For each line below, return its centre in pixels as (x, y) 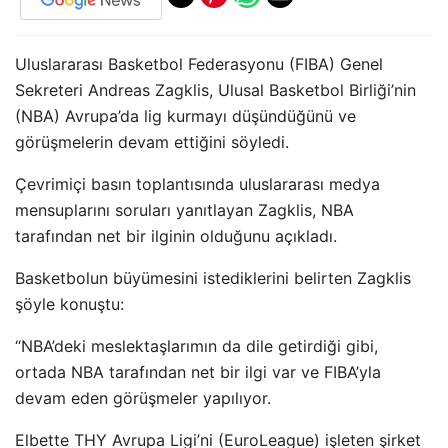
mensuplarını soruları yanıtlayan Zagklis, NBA (184, 209)
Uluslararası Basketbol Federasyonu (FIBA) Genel (199, 63)
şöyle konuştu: (69, 303)
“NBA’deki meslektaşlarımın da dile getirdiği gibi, (196, 345)
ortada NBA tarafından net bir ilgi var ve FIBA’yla (198, 371)
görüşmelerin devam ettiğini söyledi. (152, 141)
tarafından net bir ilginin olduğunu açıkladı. (176, 235)
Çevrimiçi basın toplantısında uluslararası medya (197, 183)
